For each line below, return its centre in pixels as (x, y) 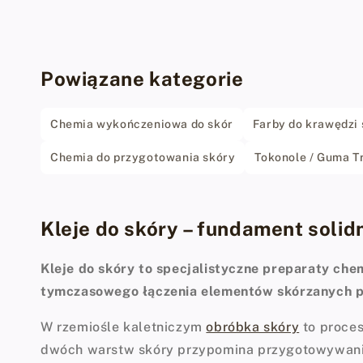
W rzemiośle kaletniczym (124, 327)
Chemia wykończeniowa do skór (142, 124)
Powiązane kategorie (142, 79)
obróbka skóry (253, 327)
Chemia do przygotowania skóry (143, 157)
